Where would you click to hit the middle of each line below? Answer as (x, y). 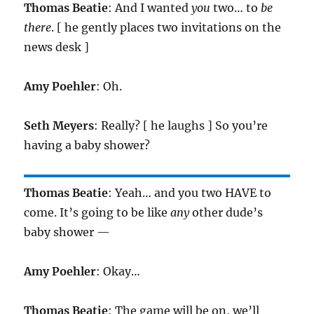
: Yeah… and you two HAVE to (190, 193)
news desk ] (57, 47)
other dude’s (226, 213)
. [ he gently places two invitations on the (166, 28)
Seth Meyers (59, 126)
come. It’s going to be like (97, 213)
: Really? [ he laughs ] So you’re (181, 126)
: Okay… (118, 272)
